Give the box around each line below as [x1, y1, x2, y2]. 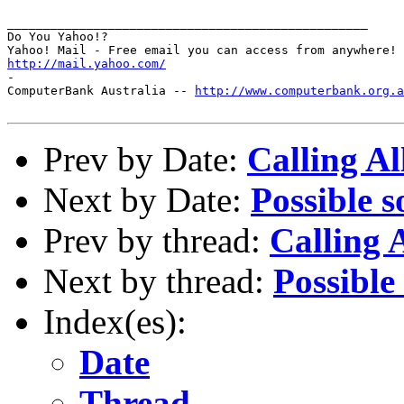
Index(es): [43, 301, 187, 341]
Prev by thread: [43, 220, 270, 260]
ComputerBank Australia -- [7, 83, 195, 97]
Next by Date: [43, 179, 251, 219]
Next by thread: [43, 261, 273, 300]
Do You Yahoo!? [7, 29, 108, 43]
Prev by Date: [43, 139, 247, 179]
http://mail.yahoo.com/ [7, 56, 166, 70]
